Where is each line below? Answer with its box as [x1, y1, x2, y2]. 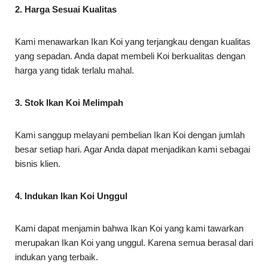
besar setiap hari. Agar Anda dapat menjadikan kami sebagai [15, 144, 250, 155]
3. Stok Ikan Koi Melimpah [15, 98, 123, 108]
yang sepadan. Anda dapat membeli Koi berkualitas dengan [15, 51, 245, 62]
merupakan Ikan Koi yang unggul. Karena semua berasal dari [15, 237, 253, 248]
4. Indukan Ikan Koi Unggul [15, 191, 127, 202]
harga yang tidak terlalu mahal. [15, 65, 134, 76]
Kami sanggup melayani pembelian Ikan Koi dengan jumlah [15, 130, 245, 141]
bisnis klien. [15, 159, 60, 169]
